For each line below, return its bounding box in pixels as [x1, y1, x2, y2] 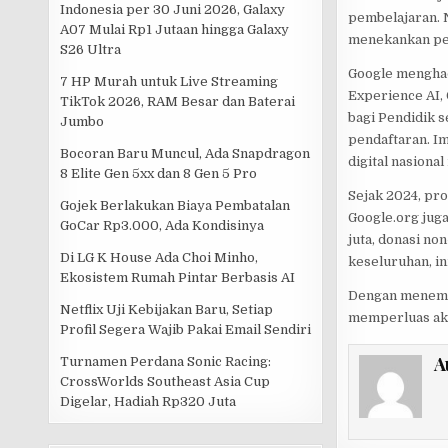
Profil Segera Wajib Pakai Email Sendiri [60, 322, 312, 338]
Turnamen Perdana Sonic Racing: [60, 354, 272, 370]
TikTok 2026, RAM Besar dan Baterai [60, 94, 296, 110]
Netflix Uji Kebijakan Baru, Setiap [60, 302, 274, 318]
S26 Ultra [60, 42, 122, 58]
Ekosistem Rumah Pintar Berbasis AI [60, 270, 296, 286]
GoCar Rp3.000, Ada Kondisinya [60, 218, 265, 234]
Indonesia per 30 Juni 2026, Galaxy [60, 2, 286, 18]
